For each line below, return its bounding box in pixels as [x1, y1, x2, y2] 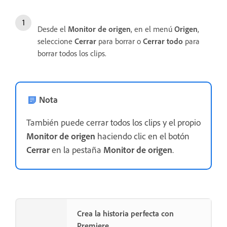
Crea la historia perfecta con [77, 208, 174, 219]
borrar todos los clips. [37, 48, 108, 59]
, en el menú [131, 24, 174, 34]
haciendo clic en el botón [95, 130, 190, 142]
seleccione [37, 36, 74, 47]
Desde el [37, 24, 68, 34]
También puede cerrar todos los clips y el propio [26, 117, 201, 128]
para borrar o [96, 36, 143, 47]
